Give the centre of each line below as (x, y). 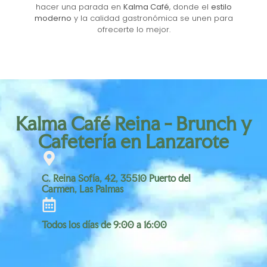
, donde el (190, 7)
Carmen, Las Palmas (83, 189)
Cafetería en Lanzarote (133, 142)
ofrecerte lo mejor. (133, 30)
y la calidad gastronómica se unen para (152, 18)
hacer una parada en (79, 7)
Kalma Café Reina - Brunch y (133, 124)
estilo (221, 7)
